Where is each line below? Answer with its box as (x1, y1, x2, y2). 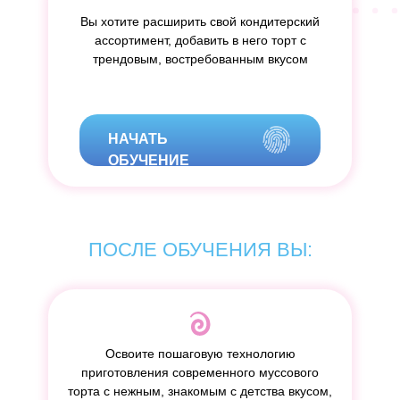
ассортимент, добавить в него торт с (94, 33, 306, 47)
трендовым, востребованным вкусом (92, 52, 308, 66)
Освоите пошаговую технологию (104, 346, 296, 361)
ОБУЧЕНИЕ (108, 153, 189, 168)
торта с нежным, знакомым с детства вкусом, (68, 384, 332, 398)
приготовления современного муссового (81, 365, 319, 379)
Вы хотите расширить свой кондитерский (80, 14, 320, 29)
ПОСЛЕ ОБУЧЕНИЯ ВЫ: (87, 238, 312, 261)
